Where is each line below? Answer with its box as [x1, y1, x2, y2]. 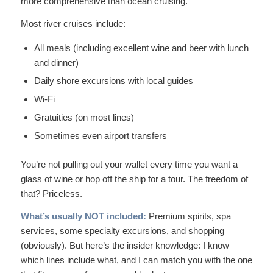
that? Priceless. [20, 188, 82, 199]
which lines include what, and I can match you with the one [20, 254, 252, 265]
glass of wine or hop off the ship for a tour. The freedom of [20, 173, 248, 184]
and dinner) [34, 57, 79, 68]
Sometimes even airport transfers [34, 130, 167, 141]
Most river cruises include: [20, 18, 126, 29]
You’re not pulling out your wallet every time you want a [20, 158, 238, 169]
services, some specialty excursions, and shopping [20, 225, 224, 236]
